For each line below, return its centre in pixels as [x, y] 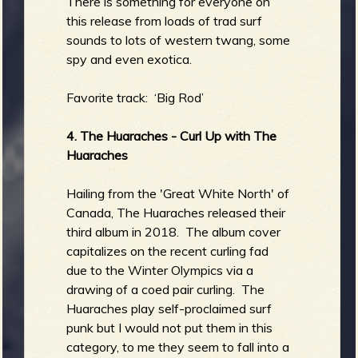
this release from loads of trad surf [165, 20]
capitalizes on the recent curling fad [168, 251]
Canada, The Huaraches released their [176, 212]
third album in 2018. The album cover [174, 231]
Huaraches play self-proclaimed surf [169, 308]
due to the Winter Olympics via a [160, 270]
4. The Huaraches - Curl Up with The [172, 135]
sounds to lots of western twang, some [179, 40]
